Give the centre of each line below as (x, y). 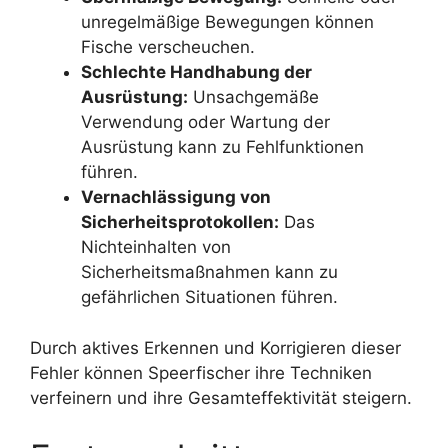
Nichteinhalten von (156, 247)
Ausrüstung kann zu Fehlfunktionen (222, 147)
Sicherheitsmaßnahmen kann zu (209, 272)
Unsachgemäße (253, 97)
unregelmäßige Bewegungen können (227, 22)
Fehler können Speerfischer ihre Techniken (201, 372)
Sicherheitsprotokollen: (180, 222)
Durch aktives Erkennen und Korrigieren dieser (215, 347)
